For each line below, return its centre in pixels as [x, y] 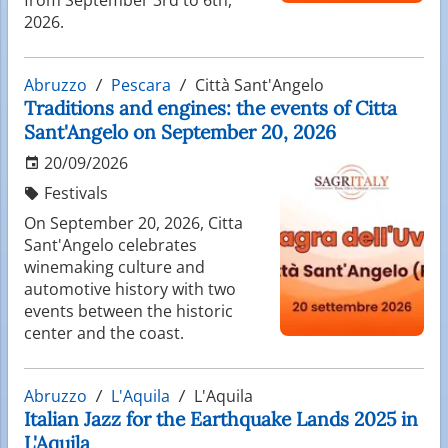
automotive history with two [130, 288]
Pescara [141, 84]
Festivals [74, 192]
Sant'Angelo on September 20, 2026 [180, 131]
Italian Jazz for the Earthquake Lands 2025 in [221, 418]
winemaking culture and [114, 266]
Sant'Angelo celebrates [110, 244]
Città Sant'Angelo [257, 84]
